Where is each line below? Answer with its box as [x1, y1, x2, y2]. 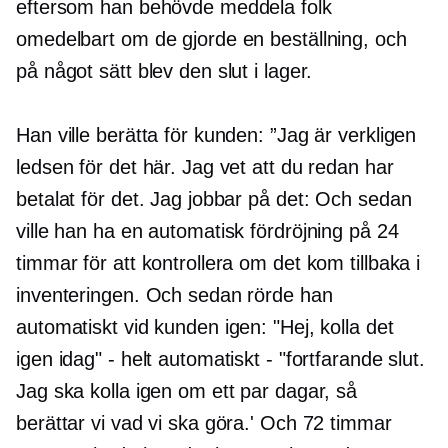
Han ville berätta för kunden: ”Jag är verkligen [16, 124, 417, 147]
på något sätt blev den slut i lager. [16, 60, 313, 83]
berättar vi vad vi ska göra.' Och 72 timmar [16, 412, 392, 435]
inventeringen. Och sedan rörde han [16, 284, 333, 307]
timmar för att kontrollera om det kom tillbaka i [16, 252, 421, 275]
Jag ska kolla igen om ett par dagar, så [16, 380, 358, 403]
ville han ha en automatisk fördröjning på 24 [16, 220, 399, 243]
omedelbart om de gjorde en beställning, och [16, 28, 407, 51]
